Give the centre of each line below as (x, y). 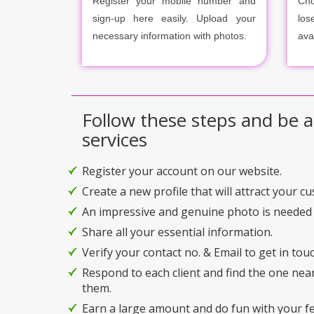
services (115, 139)
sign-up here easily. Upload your (174, 18)
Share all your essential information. (177, 232)
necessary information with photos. (170, 35)
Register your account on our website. (182, 171)
